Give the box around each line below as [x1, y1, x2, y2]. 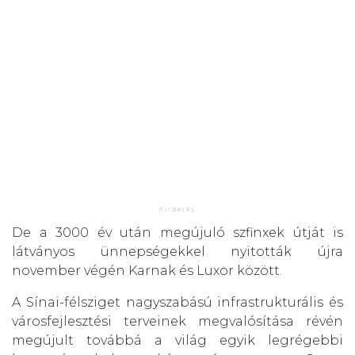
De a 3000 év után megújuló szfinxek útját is [12, 224, 343, 240]
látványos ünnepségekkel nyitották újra [12, 243, 343, 259]
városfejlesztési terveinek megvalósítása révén [12, 313, 343, 329]
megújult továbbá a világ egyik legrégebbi [12, 332, 343, 348]
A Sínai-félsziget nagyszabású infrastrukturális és [12, 294, 343, 310]
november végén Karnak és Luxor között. [12, 262, 282, 278]
